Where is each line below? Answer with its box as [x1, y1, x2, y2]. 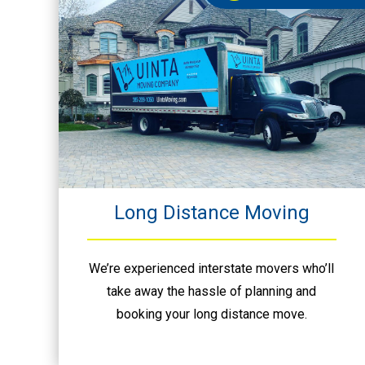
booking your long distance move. [116, 306, 307, 322]
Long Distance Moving [113, 200, 310, 224]
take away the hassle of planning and [107, 283, 317, 299]
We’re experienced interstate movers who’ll [89, 260, 335, 276]
